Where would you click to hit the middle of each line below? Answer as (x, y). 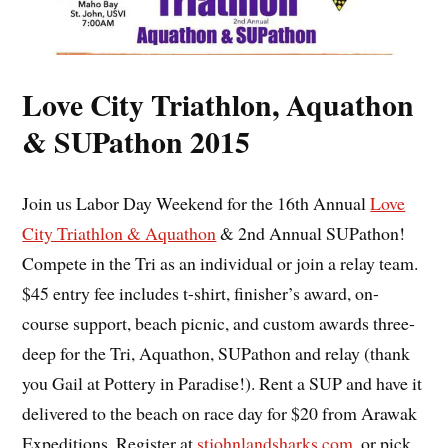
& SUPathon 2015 (136, 142)
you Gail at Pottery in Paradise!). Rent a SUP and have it (222, 383)
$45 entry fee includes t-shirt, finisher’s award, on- (201, 293)
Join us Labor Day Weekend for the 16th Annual (196, 203)
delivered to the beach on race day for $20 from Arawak (220, 413)
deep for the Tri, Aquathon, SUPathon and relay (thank (216, 353)
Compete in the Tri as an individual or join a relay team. (220, 263)
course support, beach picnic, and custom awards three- (219, 323)
